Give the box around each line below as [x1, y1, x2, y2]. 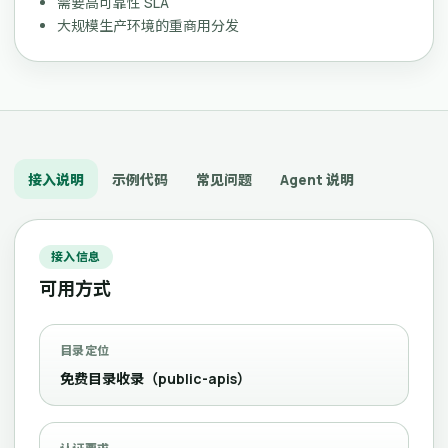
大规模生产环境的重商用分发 [57, 16, 239, 35]
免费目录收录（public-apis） [60, 369, 251, 388]
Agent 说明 [280, 169, 354, 189]
